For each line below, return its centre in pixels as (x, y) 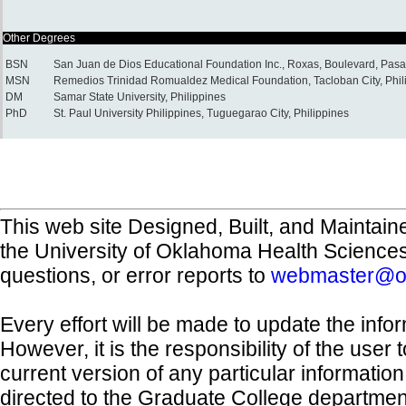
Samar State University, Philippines (140, 97)
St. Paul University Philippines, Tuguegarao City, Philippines (201, 113)
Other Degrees (39, 38)
